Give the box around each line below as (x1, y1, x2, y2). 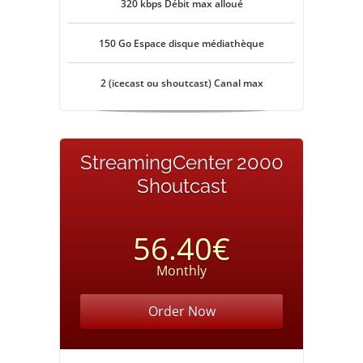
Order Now (147, 302, 216, 320)
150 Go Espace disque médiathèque (99, 36, 264, 50)
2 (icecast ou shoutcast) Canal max (100, 76, 263, 90)
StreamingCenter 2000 (79, 151, 284, 174)
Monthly (156, 262, 207, 280)
